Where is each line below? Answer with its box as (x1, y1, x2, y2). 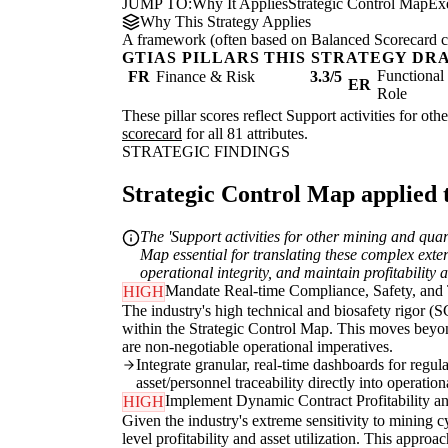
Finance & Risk (156, 68, 255, 86)
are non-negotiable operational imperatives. (122, 338, 393, 356)
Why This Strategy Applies (140, 13, 311, 31)
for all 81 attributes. (182, 125, 308, 143)
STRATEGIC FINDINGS (122, 143, 290, 161)
